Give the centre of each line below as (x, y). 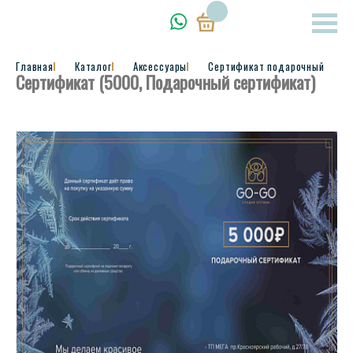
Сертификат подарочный (266, 66)
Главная (35, 66)
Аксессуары (160, 66)
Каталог (93, 66)
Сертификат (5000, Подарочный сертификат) (165, 82)
